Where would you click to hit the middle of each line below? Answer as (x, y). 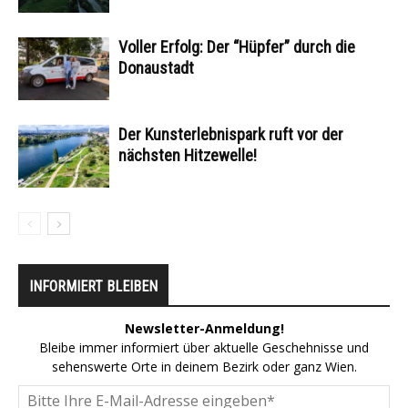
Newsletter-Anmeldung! (204, 329)
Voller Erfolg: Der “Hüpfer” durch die (237, 47)
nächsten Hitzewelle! (188, 156)
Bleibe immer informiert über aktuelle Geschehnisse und (204, 348)
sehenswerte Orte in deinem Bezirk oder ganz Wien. (204, 367)
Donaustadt (156, 68)
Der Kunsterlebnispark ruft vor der (231, 135)
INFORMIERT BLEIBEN (93, 287)
